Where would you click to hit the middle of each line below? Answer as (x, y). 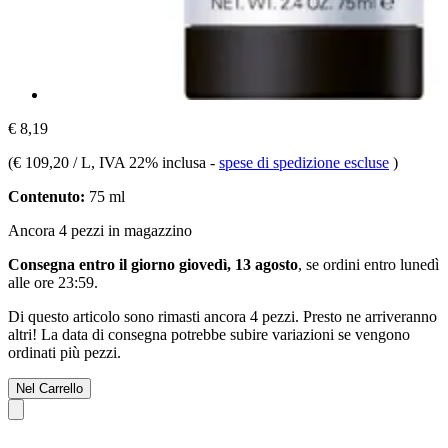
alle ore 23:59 (51, 282)
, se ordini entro (349, 264)
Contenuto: (46, 196)
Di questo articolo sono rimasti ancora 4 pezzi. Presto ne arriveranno (222, 316)
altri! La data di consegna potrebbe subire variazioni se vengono (209, 334)
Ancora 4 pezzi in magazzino (100, 230)
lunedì (419, 264)
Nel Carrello (49, 388)
